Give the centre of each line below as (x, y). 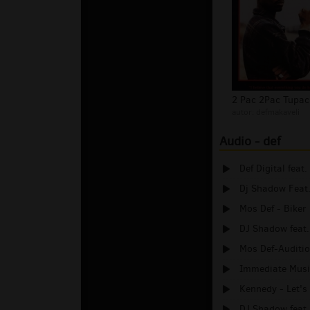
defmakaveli (278, 112)
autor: (244, 112)
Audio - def (250, 142)
